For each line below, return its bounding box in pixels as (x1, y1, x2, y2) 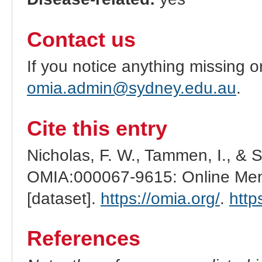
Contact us (26, 27, 136, 51)
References (26, 227, 140, 251)
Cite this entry (26, 116, 167, 140)
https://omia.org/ (100, 189, 220, 208)
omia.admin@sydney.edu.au (26, 78, 236, 97)
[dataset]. (26, 189, 101, 208)
